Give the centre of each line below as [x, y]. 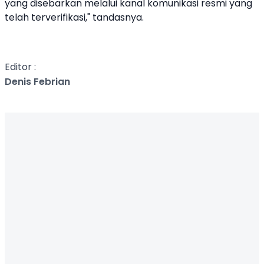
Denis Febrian [37, 82]
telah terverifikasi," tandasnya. [74, 18]
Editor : [20, 67]
